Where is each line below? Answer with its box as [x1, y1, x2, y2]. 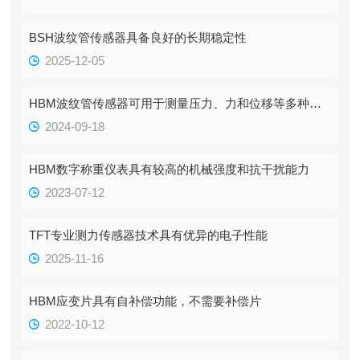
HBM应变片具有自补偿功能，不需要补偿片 [29, 294, 262, 308]
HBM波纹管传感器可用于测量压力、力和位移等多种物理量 [309, 96, 322, 110]
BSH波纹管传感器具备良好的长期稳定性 [29, 31, 247, 44]
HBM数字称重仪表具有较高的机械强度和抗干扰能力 [29, 162, 310, 176]
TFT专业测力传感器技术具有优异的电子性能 [29, 228, 268, 242]
